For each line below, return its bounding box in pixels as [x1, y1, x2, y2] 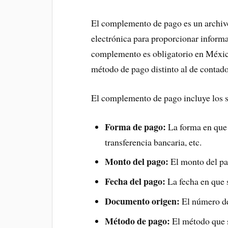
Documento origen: [104, 194, 180, 208]
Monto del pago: [104, 155, 168, 168]
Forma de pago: [104, 120, 166, 133]
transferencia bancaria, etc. [104, 135, 202, 148]
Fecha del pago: [104, 175, 165, 188]
